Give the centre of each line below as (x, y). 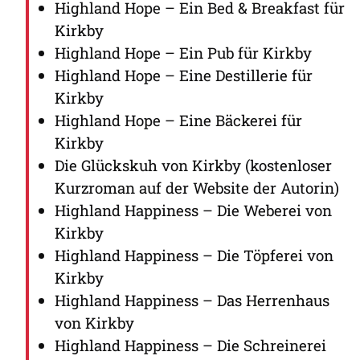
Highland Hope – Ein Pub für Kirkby (183, 52)
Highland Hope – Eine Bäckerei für (178, 120)
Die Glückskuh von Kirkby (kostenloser (193, 165)
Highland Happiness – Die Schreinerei (190, 345)
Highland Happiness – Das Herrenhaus (192, 300)
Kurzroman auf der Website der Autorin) (197, 187)
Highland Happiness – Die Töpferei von (194, 255)
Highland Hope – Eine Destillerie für (184, 75)
